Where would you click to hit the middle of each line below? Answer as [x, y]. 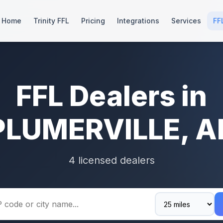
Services [186, 21]
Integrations [138, 21]
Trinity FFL [51, 21]
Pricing [93, 21]
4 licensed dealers [111, 160]
